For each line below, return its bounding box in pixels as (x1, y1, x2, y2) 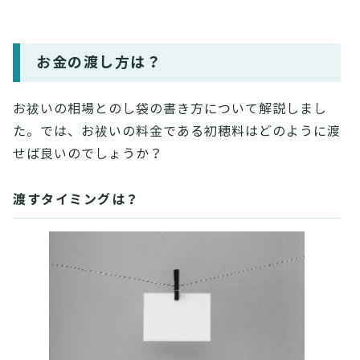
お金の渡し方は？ (36, 53, 162, 72)
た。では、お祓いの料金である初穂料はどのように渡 (13, 124, 341, 139)
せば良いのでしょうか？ (13, 146, 163, 162)
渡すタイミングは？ (13, 191, 140, 208)
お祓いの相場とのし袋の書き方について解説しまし (13, 101, 327, 117)
